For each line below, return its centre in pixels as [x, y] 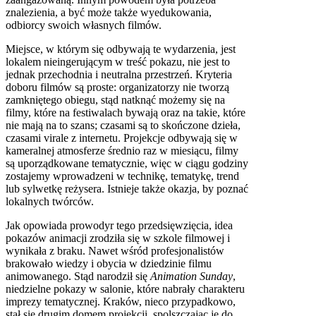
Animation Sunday [192, 276]
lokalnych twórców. [50, 201]
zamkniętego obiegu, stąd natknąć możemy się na [115, 99]
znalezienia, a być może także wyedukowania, [109, 12]
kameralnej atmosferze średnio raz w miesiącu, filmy [122, 150]
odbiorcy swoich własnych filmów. [84, 25]
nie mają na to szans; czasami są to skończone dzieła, [123, 125]
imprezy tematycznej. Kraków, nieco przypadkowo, [121, 301]
